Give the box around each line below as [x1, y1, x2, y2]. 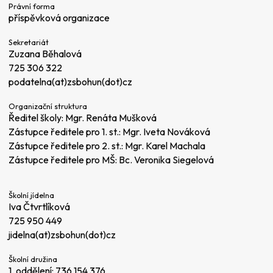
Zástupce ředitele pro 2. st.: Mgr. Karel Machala [9, 140, 205, 152]
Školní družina [9, 253, 57, 264]
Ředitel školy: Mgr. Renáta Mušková [9, 112, 157, 124]
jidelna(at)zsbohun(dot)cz [9, 228, 116, 241]
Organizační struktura [9, 101, 87, 112]
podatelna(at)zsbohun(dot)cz [9, 76, 132, 88]
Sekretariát [9, 37, 49, 48]
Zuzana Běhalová [9, 48, 82, 60]
